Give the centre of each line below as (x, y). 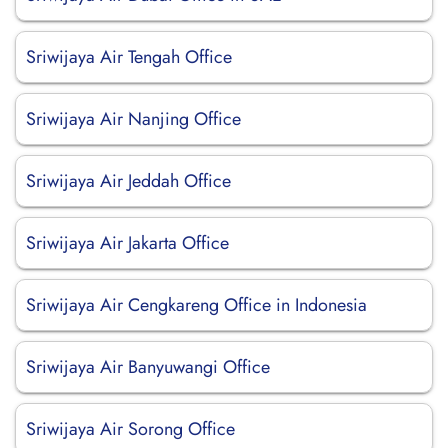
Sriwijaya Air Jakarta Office (127, 243)
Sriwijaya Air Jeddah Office (128, 181)
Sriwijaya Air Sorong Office (130, 429)
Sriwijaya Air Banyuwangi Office (148, 367)
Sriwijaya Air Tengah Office (129, 57)
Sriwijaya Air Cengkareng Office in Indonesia (196, 305)
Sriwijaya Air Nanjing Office (133, 119)
